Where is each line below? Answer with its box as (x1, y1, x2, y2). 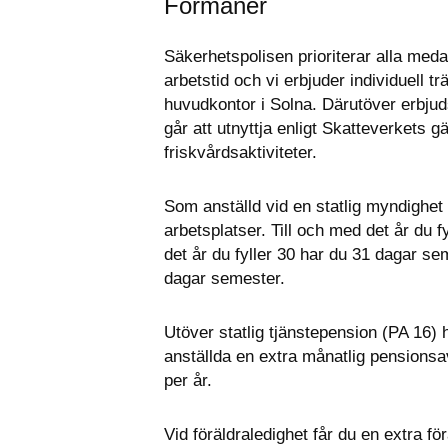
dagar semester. (164, 269, 285, 289)
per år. (164, 371, 212, 391)
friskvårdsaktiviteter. (164, 143, 317, 163)
